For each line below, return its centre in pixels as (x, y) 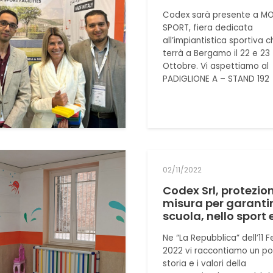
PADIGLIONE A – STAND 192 (216, 79)
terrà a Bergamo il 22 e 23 (216, 54)
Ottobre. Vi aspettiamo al (215, 66)
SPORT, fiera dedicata (207, 28)
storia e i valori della (204, 263)
